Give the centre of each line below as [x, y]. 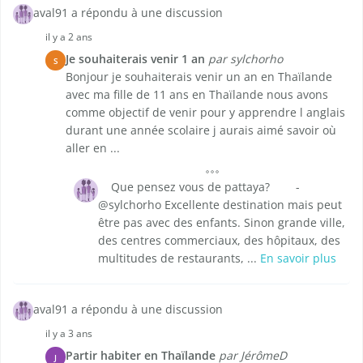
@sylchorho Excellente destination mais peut [220, 205]
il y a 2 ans [69, 37]
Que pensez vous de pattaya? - [199, 187]
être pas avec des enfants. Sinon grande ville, [222, 223]
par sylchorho [246, 59]
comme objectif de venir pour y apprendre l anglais [205, 113]
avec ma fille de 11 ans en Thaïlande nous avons [197, 95]
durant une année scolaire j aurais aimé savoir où [201, 130]
